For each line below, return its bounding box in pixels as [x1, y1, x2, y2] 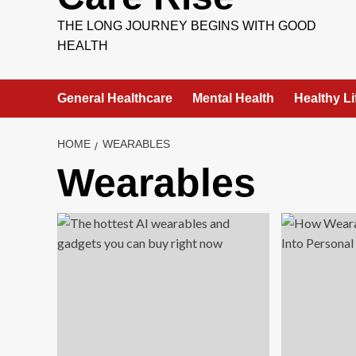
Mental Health [192, 91, 274, 105]
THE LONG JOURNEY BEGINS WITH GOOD [57, 19, 316, 33]
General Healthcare [57, 91, 172, 105]
